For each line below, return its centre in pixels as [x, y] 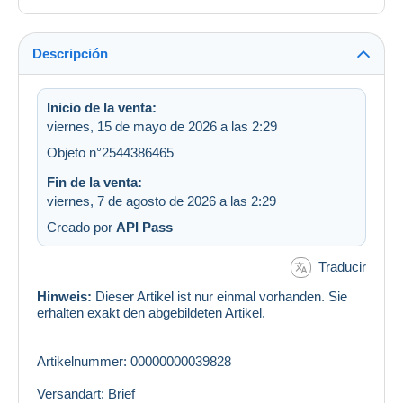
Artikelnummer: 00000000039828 [134, 362]
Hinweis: [64, 297]
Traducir [342, 266]
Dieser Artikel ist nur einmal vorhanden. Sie [219, 297]
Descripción [70, 53]
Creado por [81, 227]
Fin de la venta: [94, 182]
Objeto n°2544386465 [110, 152]
